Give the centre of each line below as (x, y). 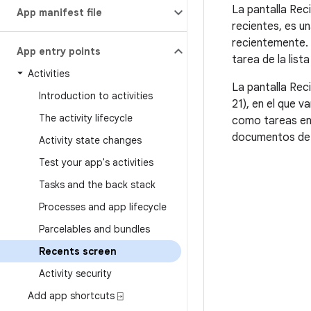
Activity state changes (90, 140)
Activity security (75, 274)
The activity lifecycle (86, 118)
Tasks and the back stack (97, 185)
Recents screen (78, 251)
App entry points (59, 51)
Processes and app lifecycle (103, 207)
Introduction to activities (96, 96)
